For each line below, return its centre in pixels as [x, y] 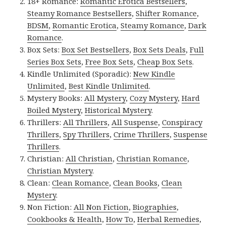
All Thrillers [86, 122]
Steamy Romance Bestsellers [80, 13]
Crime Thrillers [142, 134]
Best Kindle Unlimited [109, 86]
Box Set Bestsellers [96, 50]
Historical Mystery [118, 110]
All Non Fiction [101, 207]
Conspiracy [182, 122]
